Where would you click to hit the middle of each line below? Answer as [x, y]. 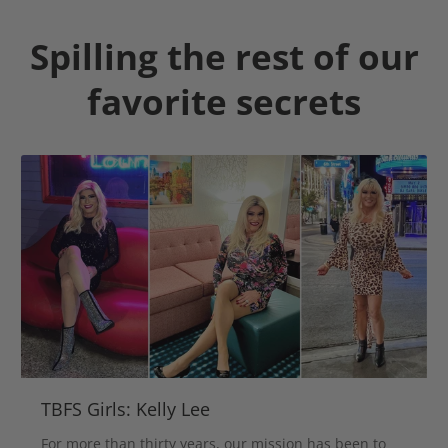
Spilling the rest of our [224, 56]
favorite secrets [224, 101]
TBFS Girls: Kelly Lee [125, 409]
